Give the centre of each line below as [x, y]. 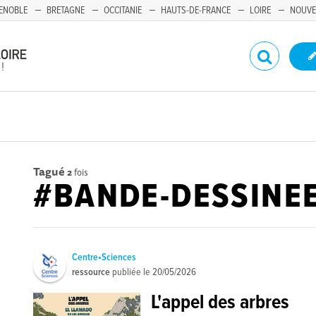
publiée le [132, 272]
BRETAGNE [66, 11]
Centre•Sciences [104, 257]
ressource [91, 272]
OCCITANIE [123, 11]
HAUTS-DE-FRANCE [196, 11]
